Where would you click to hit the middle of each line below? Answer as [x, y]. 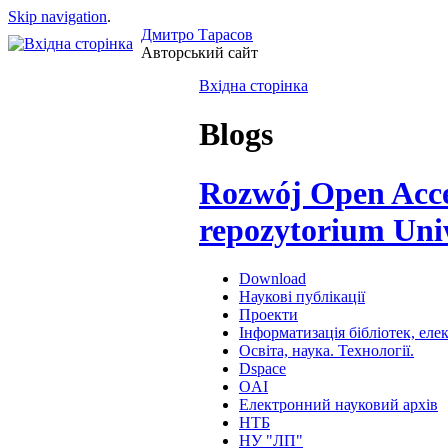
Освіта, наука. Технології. [326, 351]
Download [272, 279]
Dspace [262, 369]
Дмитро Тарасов [197, 34]
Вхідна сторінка [253, 85]
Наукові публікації [302, 297]
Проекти [268, 315]
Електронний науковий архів [338, 405]
